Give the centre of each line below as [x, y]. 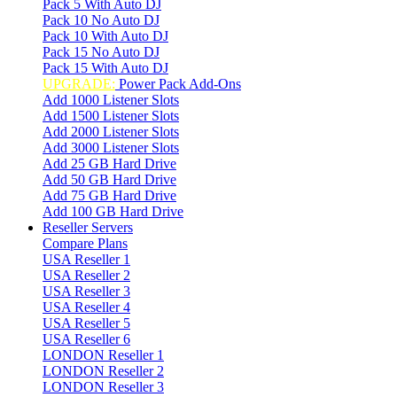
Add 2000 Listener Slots [111, 132]
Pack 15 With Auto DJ [105, 68]
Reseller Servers [88, 227]
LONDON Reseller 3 [103, 387]
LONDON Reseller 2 [103, 371]
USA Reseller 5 [86, 323]
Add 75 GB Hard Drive [109, 195]
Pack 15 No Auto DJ [101, 52]
